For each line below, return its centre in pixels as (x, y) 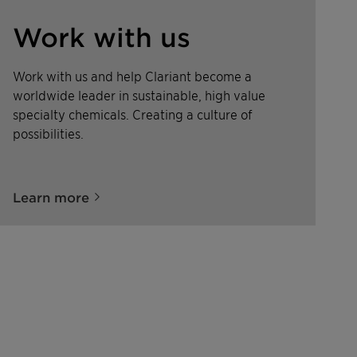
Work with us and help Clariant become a (132, 76)
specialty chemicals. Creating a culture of (133, 114)
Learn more (51, 197)
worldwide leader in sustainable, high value (139, 95)
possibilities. (48, 133)
